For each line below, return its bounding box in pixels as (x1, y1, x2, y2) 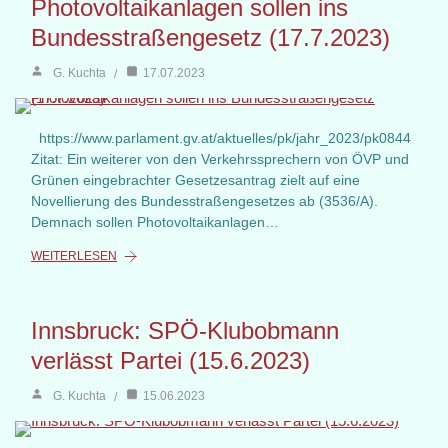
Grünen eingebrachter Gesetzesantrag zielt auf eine (31, 172, 360, 189)
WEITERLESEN (31, 249, 117, 264)
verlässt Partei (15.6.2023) (31, 347, 310, 375)
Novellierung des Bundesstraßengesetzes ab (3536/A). (31, 193, 378, 210)
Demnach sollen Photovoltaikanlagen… (31, 214, 279, 231)
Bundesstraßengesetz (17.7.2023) (31, 24, 390, 52)
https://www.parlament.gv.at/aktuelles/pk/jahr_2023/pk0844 (31, 130, 411, 147)
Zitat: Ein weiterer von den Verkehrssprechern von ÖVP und (31, 151, 409, 168)
